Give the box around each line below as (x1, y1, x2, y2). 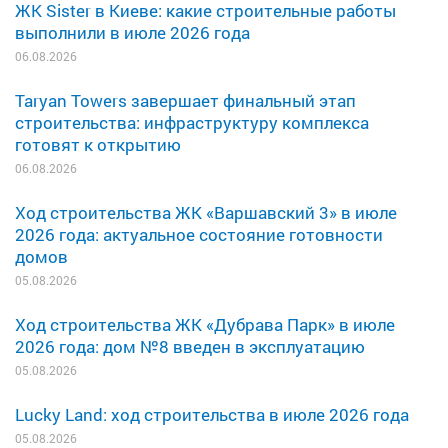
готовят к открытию (15, 132, 181, 156)
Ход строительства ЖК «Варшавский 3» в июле (15, 200, 397, 224)
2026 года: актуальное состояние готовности (15, 222, 383, 246)
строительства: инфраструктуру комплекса (15, 110, 369, 134)
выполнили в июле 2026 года (15, 20, 250, 44)
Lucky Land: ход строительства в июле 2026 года (15, 402, 409, 426)
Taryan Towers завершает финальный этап (15, 88, 356, 112)
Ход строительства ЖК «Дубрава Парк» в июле (15, 312, 395, 336)
